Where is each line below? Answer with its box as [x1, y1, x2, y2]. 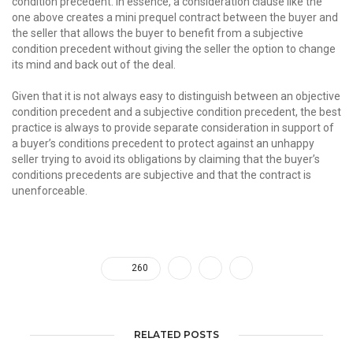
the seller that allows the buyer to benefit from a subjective [12, 27, 303, 39]
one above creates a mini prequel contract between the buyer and [12, 11, 338, 24]
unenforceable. [12, 184, 87, 197]
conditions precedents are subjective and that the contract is [12, 169, 311, 181]
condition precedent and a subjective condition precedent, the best [12, 106, 341, 118]
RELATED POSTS [134, 329, 219, 340]
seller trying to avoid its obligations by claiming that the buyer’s [12, 153, 320, 165]
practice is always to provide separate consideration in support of [12, 121, 334, 134]
